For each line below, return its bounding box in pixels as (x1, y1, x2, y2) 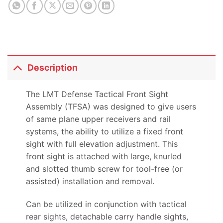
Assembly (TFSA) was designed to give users (25, 102, 196, 112)
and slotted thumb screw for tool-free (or (25, 164, 183, 174)
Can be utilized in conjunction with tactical (25, 199, 187, 209)
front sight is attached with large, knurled (25, 151, 182, 162)
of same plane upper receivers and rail (25, 114, 171, 124)
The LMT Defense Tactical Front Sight (25, 89, 168, 100)
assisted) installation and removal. (25, 176, 157, 187)
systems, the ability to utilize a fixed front (25, 126, 183, 137)
